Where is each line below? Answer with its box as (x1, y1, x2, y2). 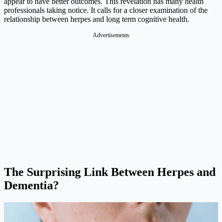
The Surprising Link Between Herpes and (4, 166, 216, 179)
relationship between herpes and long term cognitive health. (4, 15, 189, 24)
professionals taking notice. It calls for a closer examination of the (4, 6, 208, 15)
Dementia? (4, 179, 59, 192)
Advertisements (93, 32, 129, 39)
